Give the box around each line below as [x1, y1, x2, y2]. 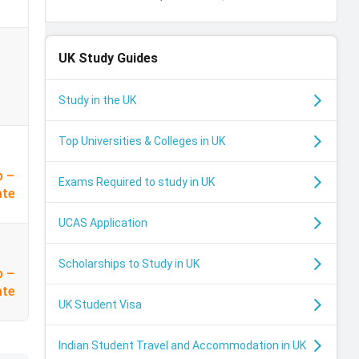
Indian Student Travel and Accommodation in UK [58, 339, 307, 353]
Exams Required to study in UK [58, 175, 216, 189]
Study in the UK [58, 94, 137, 107]
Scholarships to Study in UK [58, 257, 200, 271]
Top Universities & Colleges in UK [58, 135, 226, 148]
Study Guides [79, 50, 159, 66]
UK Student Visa [58, 298, 143, 312]
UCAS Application [58, 216, 148, 230]
